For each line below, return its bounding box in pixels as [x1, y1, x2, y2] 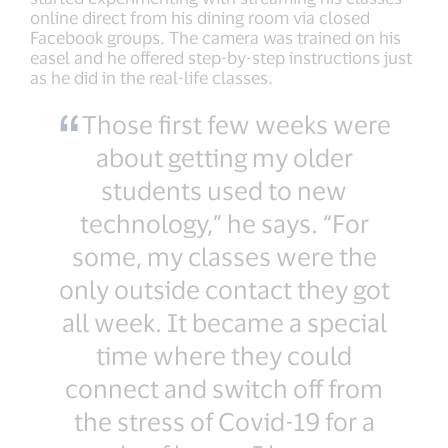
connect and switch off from [65, 372, 383, 403]
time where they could [96, 339, 352, 370]
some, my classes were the [71, 240, 377, 271]
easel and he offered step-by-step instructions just [30, 46, 412, 67]
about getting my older [95, 141, 353, 172]
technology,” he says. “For [79, 207, 369, 238]
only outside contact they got [58, 273, 390, 304]
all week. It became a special [61, 306, 387, 337]
